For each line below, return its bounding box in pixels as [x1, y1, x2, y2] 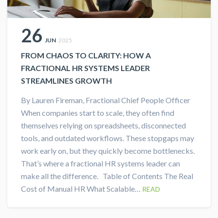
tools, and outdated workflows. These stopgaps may [21, 133, 194, 143]
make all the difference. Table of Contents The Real [21, 171, 193, 181]
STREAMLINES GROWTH [21, 75, 112, 85]
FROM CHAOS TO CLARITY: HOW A [21, 50, 151, 60]
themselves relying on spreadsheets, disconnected [21, 120, 186, 130]
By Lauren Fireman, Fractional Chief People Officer [21, 95, 190, 105]
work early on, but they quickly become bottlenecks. [21, 145, 195, 155]
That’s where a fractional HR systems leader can [21, 158, 180, 168]
